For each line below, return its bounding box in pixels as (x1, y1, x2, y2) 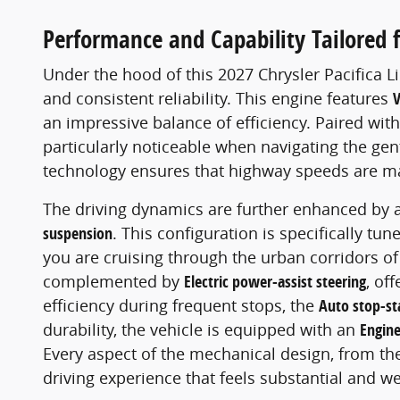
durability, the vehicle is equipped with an (43, 319, 360, 341)
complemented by (43, 271, 184, 293)
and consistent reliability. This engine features (43, 87, 393, 110)
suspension (43, 222, 112, 246)
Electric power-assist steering (184, 271, 366, 294)
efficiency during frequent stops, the (43, 295, 319, 317)
